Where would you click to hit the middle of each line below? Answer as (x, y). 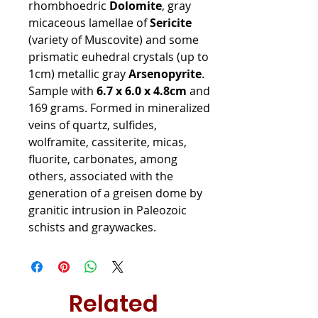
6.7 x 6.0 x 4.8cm (142, 91)
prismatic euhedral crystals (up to (119, 56)
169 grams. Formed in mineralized (119, 108)
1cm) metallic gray (78, 73)
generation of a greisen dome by (115, 193)
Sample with (62, 91)
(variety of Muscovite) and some (114, 39)
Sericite (171, 22)
